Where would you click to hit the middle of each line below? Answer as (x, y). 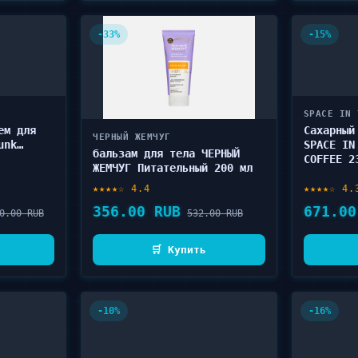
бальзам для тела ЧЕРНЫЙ (167, 153)
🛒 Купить (179, 250)
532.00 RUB (215, 213)
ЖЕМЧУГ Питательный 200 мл (173, 168)
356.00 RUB (137, 211)
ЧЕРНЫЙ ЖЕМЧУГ (132, 137)
